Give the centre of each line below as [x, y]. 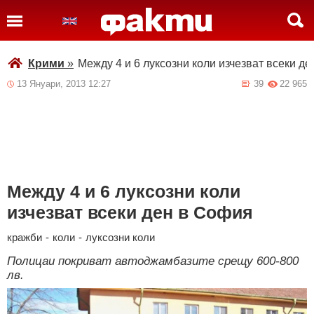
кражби [25, 237]
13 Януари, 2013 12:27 [64, 84]
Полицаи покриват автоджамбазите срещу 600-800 [153, 261]
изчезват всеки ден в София [130, 212]
